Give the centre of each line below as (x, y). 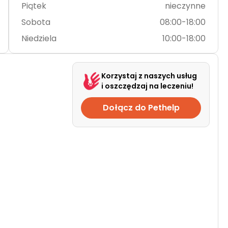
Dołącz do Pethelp (141, 108)
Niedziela (39, 38)
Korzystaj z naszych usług (149, 76)
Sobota (36, 22)
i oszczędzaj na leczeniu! (147, 86)
